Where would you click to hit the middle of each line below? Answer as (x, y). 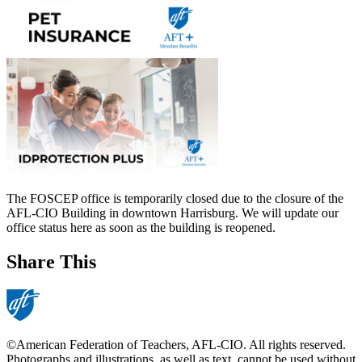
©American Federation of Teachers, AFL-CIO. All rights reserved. (176, 344)
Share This (51, 261)
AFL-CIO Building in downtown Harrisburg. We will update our (173, 213)
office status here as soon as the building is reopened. (141, 228)
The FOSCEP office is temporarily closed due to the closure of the (175, 199)
